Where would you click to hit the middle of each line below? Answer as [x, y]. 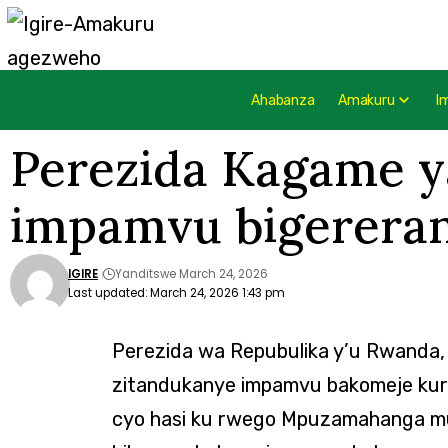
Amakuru [366, 100]
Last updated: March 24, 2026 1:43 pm [176, 293]
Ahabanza [283, 100]
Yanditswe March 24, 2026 [191, 274]
